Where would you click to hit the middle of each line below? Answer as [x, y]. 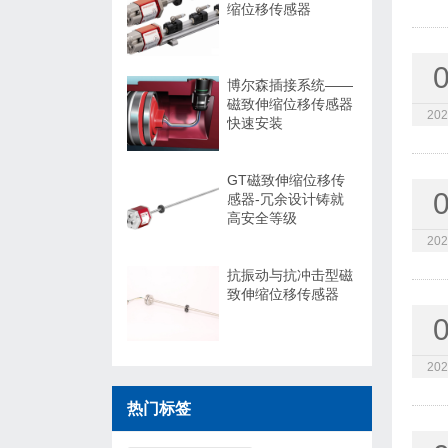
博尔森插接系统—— [290, 85]
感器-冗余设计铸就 [285, 199]
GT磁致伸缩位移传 [286, 180]
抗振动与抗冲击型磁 [290, 275]
